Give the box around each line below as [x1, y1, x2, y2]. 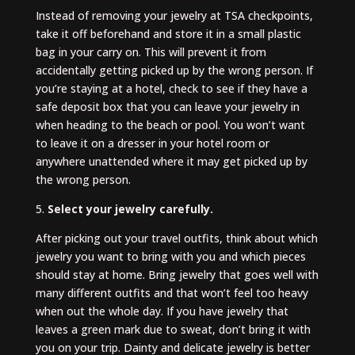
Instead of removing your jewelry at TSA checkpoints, [35, 8, 313, 23]
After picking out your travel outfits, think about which [35, 231, 318, 246]
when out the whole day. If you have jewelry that [35, 303, 288, 319]
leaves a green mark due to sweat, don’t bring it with [35, 322, 311, 337]
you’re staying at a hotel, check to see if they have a [35, 81, 307, 96]
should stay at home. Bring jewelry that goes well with [35, 267, 319, 282]
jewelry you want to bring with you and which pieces [35, 249, 306, 264]
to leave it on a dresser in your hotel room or [35, 136, 269, 151]
